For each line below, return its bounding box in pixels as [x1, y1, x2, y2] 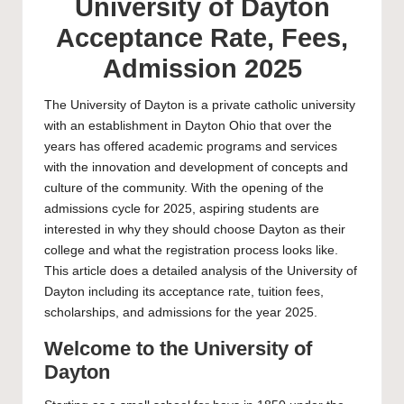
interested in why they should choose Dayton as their [44, 222, 345, 236]
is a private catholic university [185, 97, 355, 112]
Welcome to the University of [44, 336, 312, 360]
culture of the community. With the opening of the [44, 180, 324, 195]
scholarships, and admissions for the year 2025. [44, 305, 317, 319]
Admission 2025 [102, 53, 302, 83]
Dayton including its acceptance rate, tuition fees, [44, 284, 324, 298]
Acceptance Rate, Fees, [56, 23, 348, 52]
